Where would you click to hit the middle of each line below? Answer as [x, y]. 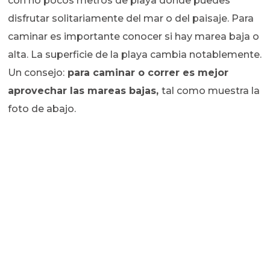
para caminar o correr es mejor [147, 72]
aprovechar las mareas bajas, [85, 90]
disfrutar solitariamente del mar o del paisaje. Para [131, 18]
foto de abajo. [42, 108]
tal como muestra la [211, 90]
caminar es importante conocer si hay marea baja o [134, 36]
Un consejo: [36, 72]
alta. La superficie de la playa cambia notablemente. [135, 54]
